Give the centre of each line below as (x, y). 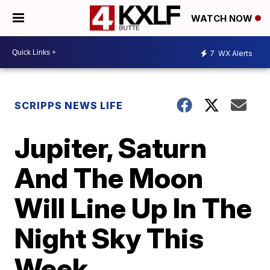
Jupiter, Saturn (111, 148)
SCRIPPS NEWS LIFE (69, 105)
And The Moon (109, 178)
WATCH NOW (223, 19)
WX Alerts (234, 53)
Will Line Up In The (133, 208)
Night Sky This (109, 238)
